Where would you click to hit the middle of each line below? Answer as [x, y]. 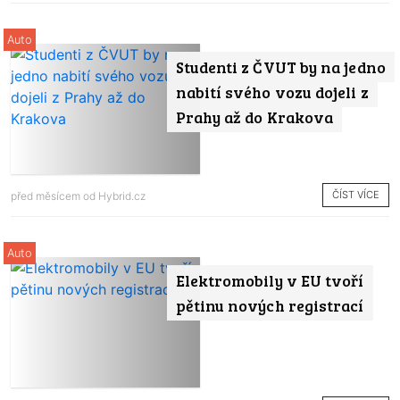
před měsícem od [54, 196]
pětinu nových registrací [270, 306]
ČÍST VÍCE [356, 195]
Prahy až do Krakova [254, 117]
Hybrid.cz [122, 196]
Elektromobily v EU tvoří [270, 281]
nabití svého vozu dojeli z [272, 92]
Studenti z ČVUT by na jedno [280, 67]
